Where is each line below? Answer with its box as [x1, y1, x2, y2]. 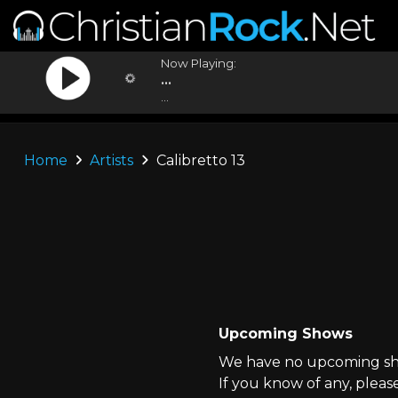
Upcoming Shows [218, 325, 353, 342]
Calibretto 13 [152, 152, 245, 169]
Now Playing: [161, 56, 237, 70]
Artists [90, 152, 134, 169]
